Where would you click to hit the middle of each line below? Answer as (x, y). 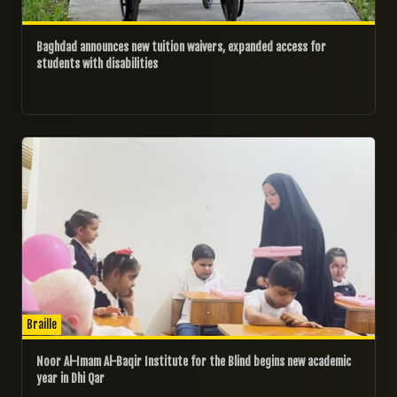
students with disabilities (97, 64)
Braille (42, 324)
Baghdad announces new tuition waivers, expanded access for (181, 47)
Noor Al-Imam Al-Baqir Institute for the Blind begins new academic (195, 362)
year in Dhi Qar (70, 378)
